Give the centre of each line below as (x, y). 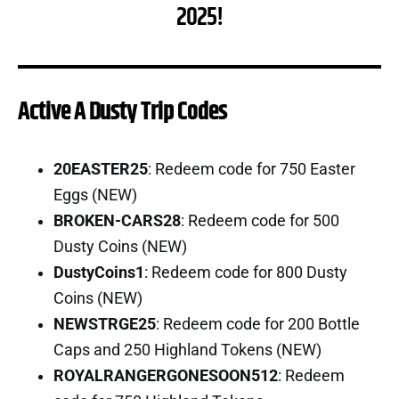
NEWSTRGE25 (105, 324)
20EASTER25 (101, 169)
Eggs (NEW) (95, 195)
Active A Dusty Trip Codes (122, 112)
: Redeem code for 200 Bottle (258, 324)
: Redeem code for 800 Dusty (246, 272)
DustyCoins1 (99, 272)
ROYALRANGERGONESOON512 (166, 375)
